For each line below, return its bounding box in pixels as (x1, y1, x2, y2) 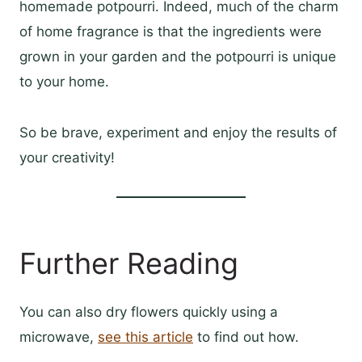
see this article (98, 329, 193, 346)
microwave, (19, 329, 98, 346)
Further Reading (19, 246, 238, 282)
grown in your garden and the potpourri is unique (19, 48, 336, 65)
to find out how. (193, 329, 299, 346)
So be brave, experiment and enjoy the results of (19, 124, 337, 141)
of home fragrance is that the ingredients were (19, 23, 322, 40)
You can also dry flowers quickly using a (19, 304, 278, 321)
